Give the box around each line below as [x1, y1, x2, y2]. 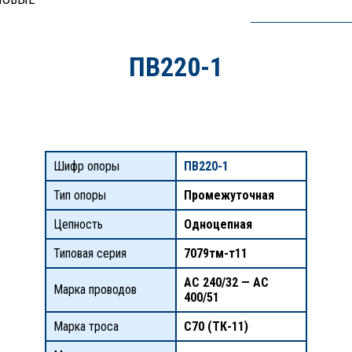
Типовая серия [53, 246, 126, 261]
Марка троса [53, 319, 119, 334]
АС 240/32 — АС [183, 275, 269, 290]
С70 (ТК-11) [183, 319, 248, 334]
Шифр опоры [53, 159, 119, 174]
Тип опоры [53, 188, 106, 203]
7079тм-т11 [183, 246, 247, 261]
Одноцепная [183, 217, 252, 232]
